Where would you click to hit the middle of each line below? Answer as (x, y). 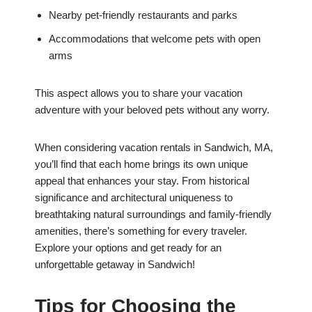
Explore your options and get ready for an (128, 248)
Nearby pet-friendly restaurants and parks (143, 15)
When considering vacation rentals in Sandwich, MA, (154, 148)
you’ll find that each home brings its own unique (141, 164)
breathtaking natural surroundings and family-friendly (153, 214)
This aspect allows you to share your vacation (139, 93)
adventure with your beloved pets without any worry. (152, 110)
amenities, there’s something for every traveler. (141, 231)
